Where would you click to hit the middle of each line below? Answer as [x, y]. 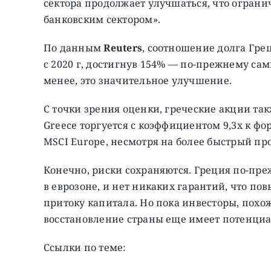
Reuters [123, 47]
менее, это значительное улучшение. [138, 80]
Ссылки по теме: [85, 247]
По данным [73, 47]
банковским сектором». [102, 19]
